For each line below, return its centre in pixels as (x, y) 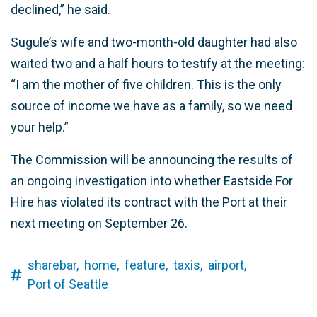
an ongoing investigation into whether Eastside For (152, 181)
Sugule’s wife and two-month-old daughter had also (154, 42)
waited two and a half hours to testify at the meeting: (158, 64)
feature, (146, 265)
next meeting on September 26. (99, 224)
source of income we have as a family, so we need (151, 106)
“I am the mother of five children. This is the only (146, 85)
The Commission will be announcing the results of (152, 160)
